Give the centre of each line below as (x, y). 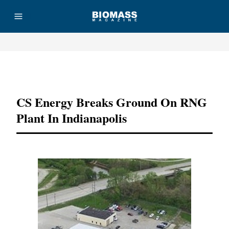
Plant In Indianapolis (72, 118)
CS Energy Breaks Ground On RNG (112, 102)
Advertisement (114, 71)
